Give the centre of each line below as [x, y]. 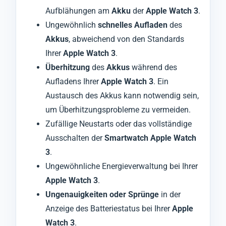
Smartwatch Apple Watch [150, 138]
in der [170, 194]
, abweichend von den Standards [126, 39]
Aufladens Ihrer [73, 81]
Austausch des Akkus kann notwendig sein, [122, 95]
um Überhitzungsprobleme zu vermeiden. [118, 109]
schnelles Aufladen [133, 25]
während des [153, 67]
